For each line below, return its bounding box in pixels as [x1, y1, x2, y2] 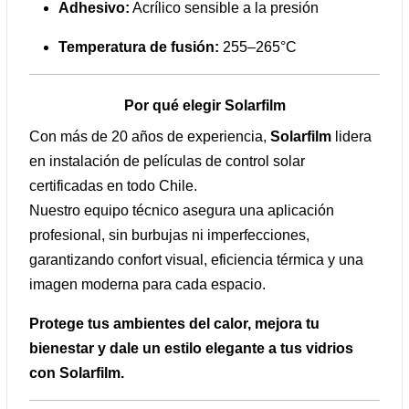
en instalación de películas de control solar [29, 153, 305, 170]
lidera [331, 129, 372, 145]
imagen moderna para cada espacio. [29, 277, 266, 293]
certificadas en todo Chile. [29, 178, 197, 194]
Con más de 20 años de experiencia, [29, 129, 270, 145]
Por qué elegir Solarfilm [123, 97, 286, 113]
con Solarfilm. [29, 365, 124, 382]
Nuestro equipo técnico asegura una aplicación [29, 203, 334, 219]
